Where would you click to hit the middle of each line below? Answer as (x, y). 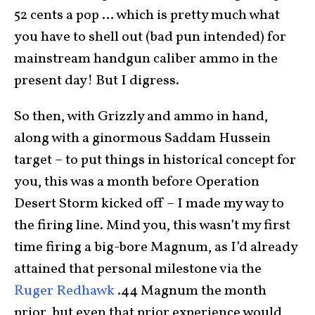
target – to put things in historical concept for (155, 160)
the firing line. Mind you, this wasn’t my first (152, 226)
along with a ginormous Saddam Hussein (142, 139)
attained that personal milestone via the (138, 269)
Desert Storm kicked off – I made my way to (149, 204)
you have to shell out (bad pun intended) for (150, 37)
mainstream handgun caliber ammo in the (146, 59)
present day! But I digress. (97, 81)
